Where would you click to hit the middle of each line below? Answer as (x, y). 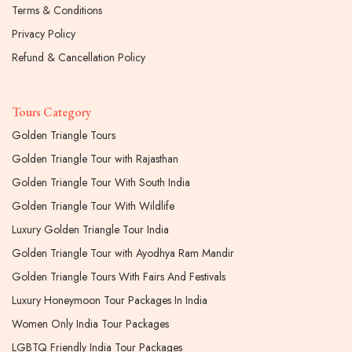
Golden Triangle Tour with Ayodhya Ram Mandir (123, 253)
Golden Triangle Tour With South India (101, 183)
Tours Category (51, 112)
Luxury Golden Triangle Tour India (90, 230)
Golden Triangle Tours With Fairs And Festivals (119, 277)
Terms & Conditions (57, 11)
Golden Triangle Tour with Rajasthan (95, 159)
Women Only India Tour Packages (90, 324)
